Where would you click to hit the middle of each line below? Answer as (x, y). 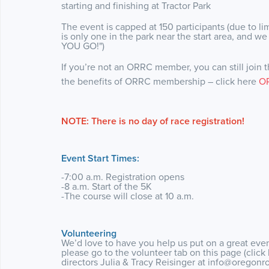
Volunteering (89, 233)
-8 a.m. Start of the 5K (107, 186)
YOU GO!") (83, 46)
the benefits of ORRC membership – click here (160, 81)
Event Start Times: (100, 158)
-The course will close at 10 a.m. (128, 196)
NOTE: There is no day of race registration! (153, 121)
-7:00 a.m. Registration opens (123, 177)
